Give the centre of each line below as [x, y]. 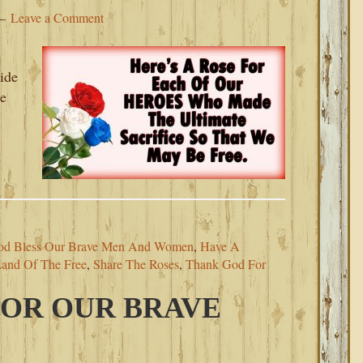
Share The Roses [136, 264]
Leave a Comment [57, 17]
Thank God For [226, 264]
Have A [220, 246]
